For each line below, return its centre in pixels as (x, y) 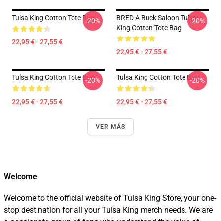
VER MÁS (110, 127)
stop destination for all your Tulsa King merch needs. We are (108, 210)
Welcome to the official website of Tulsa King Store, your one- (110, 198)
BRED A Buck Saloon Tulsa (157, 18)
